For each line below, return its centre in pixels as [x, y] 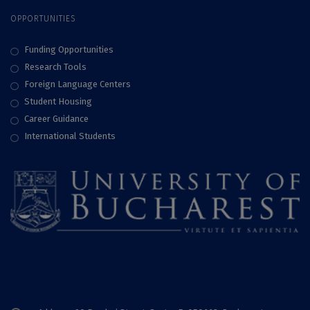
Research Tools [55, 66]
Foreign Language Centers [77, 84]
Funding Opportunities [69, 49]
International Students [70, 136]
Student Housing [58, 101]
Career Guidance [56, 118]
